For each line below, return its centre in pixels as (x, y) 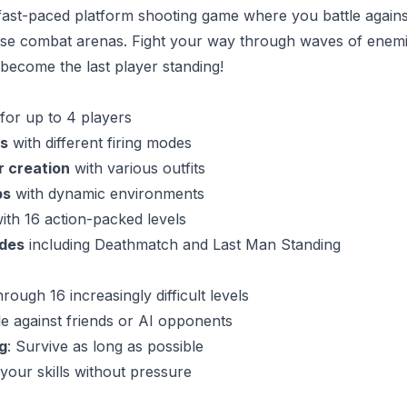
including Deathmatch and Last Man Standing (182, 244)
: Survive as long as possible (105, 346)
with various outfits (137, 168)
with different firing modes (99, 143)
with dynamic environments (107, 194)
